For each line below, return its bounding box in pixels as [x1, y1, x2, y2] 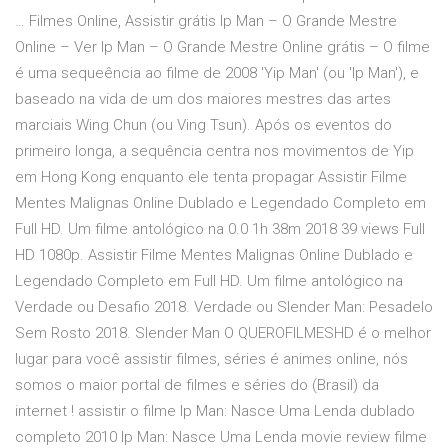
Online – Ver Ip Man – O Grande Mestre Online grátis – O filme [15, 38, 430, 57]
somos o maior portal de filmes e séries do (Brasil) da [15, 376, 379, 395]
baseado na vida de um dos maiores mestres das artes [15, 90, 391, 109]
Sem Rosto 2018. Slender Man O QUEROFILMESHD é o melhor [15, 324, 431, 343]
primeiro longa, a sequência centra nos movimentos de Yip [15, 142, 414, 161]
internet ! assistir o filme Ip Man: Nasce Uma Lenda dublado [15, 402, 415, 421]
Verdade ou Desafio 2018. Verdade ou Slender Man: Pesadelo [15, 298, 433, 317]
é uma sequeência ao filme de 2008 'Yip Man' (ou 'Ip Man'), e [15, 64, 419, 83]
